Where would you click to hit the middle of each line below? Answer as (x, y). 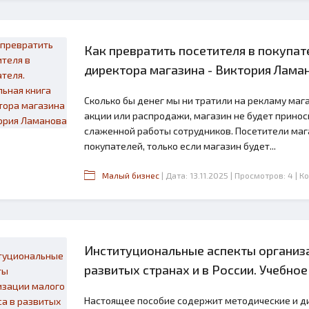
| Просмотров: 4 (262, 175)
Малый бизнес (131, 175)
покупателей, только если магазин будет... (180, 146)
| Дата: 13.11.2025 (195, 175)
